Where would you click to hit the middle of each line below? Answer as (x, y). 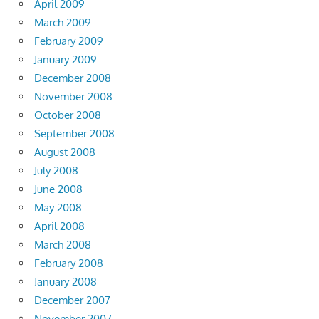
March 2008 (63, 245)
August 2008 (65, 152)
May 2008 (58, 208)
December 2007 (72, 300)
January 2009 (66, 60)
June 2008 (58, 189)
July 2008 (56, 171)
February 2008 (69, 263)
